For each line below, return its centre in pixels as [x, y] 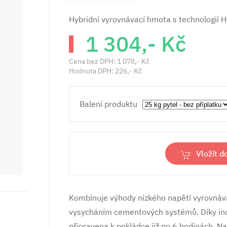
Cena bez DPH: [93, 61]
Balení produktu [108, 104]
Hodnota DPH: [92, 71]
